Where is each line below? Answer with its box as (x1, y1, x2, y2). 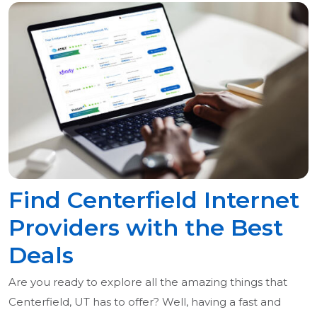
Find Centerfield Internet (8, 186, 299, 214)
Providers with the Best (8, 214, 283, 242)
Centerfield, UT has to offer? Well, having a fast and (8, 295, 281, 309)
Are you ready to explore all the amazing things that (8, 275, 287, 289)
